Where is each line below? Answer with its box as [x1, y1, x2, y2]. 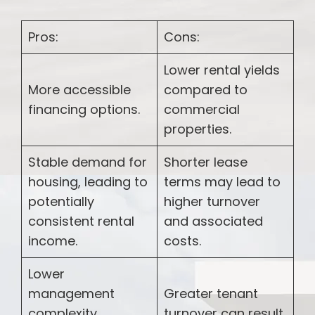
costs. [164, 231, 201, 250]
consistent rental [28, 212, 134, 230]
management [28, 284, 115, 302]
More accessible [28, 80, 131, 98]
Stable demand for [28, 153, 147, 171]
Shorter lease [164, 153, 247, 171]
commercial [164, 100, 240, 118]
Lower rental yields [164, 60, 280, 79]
